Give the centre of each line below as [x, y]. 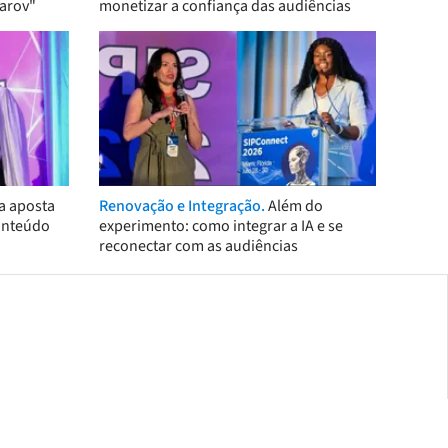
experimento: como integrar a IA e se [220, 226]
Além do [295, 206]
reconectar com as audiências [198, 246]
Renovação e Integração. [183, 206]
